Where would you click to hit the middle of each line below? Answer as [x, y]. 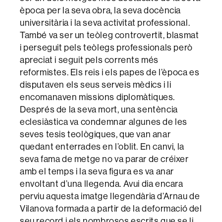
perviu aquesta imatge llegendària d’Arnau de [110, 196]
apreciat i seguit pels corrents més [89, 60]
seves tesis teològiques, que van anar [95, 134]
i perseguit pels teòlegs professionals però [106, 48]
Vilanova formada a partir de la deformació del [111, 209]
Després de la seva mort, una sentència [99, 110]
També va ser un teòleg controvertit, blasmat [110, 35]
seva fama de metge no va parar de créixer [104, 159]
